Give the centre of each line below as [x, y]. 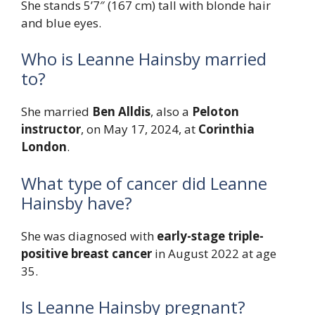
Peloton [216, 112]
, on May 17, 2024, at [140, 129]
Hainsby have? [77, 202]
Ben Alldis [121, 112]
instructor [51, 129]
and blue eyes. [61, 22]
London [44, 147]
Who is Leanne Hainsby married [144, 59]
